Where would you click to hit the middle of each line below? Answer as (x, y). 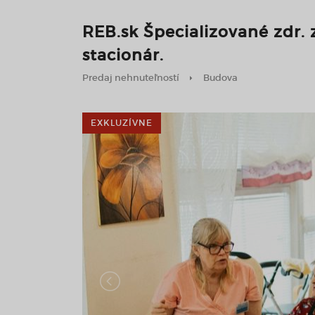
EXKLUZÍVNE (122, 123)
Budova (220, 78)
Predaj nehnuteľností (131, 78)
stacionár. (123, 55)
